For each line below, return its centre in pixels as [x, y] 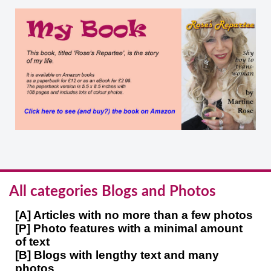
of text [32, 242]
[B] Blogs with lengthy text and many [117, 255]
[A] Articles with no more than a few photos [134, 215]
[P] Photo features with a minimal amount [129, 229]
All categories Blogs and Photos [113, 192]
